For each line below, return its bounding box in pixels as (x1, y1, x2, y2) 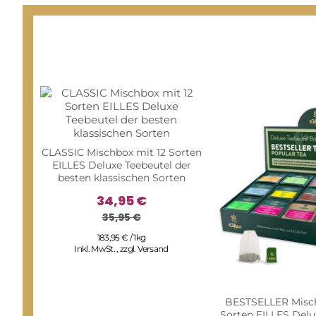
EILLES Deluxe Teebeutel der (51, 159, 191, 172)
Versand (138, 243, 169, 255)
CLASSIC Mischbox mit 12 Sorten (41, 146, 202, 159)
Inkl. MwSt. (74, 243, 117, 255)
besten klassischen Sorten (57, 171, 186, 185)
